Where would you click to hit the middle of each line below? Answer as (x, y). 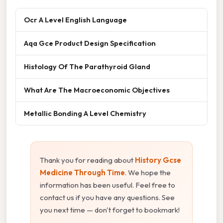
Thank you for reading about (87, 160)
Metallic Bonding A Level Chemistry (85, 113)
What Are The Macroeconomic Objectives (97, 90)
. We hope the (148, 172)
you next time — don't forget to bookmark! (110, 210)
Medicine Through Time (82, 172)
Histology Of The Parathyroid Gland (87, 66)
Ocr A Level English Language (75, 19)
